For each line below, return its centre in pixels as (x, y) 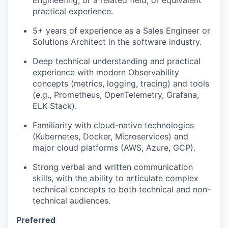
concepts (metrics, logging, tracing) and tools (121, 84)
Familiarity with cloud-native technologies (113, 125)
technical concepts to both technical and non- (122, 190)
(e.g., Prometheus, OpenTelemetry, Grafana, (116, 95)
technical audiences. (72, 201)
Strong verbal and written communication (113, 167)
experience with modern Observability (106, 73)
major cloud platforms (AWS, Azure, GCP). (114, 148)
